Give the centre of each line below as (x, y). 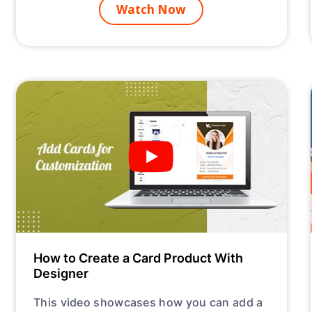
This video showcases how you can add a (148, 302)
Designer (61, 273)
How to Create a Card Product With (139, 258)
